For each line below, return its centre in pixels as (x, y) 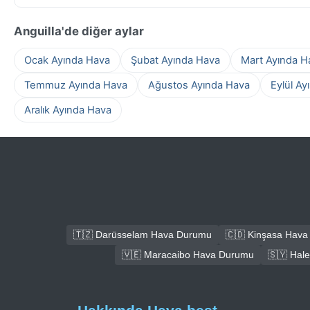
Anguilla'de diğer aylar (79, 31)
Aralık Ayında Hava (68, 110)
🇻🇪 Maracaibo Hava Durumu (188, 255)
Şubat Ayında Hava (175, 60)
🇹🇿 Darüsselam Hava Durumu (142, 235)
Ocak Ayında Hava (67, 60)
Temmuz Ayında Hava (76, 85)
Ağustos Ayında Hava (199, 85)
